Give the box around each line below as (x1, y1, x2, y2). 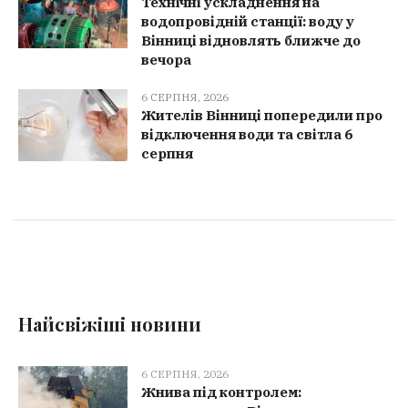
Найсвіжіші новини (18, 311, 202, 336)
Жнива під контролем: (141, 382, 302, 401)
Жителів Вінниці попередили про (141, 106, 382, 124)
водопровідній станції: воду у (141, 12, 354, 30)
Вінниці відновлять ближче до (141, 31, 361, 49)
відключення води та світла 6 (141, 125, 352, 143)
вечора (141, 50, 191, 68)
